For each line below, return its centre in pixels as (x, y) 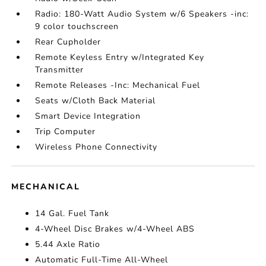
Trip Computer (66, 132)
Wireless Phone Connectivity (96, 147)
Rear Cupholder (68, 42)
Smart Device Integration (88, 116)
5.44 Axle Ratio (68, 244)
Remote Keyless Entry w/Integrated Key (120, 57)
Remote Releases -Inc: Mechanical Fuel (118, 85)
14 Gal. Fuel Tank (72, 213)
